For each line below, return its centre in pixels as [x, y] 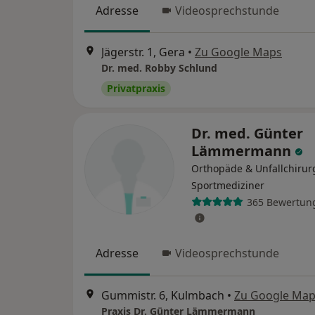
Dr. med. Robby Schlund [159, 68]
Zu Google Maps [238, 52]
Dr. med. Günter [247, 134]
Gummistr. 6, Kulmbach [163, 295]
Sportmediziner [228, 186]
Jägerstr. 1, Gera [143, 52]
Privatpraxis [136, 89]
